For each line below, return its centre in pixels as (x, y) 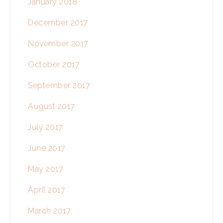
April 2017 (47, 190)
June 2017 (47, 148)
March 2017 (49, 211)
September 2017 (59, 86)
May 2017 (46, 169)
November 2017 (58, 44)
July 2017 (46, 127)
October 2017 (54, 65)
